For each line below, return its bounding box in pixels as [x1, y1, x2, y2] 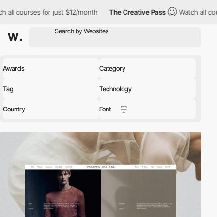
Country [3, 105, 25, 113]
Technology [99, 85, 132, 93]
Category [99, 64, 125, 72]
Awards [3, 64, 25, 72]
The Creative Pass [62, 8, 118, 16]
